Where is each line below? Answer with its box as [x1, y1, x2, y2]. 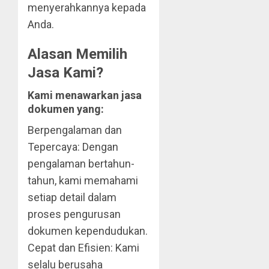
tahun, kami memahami [28, 174, 138, 187]
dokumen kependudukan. [28, 225, 148, 238]
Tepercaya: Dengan [28, 141, 118, 154]
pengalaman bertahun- [28, 157, 134, 171]
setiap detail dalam [28, 191, 116, 204]
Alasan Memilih [28, 46, 127, 63]
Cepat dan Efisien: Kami [28, 241, 139, 255]
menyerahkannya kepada [28, 1, 146, 14]
